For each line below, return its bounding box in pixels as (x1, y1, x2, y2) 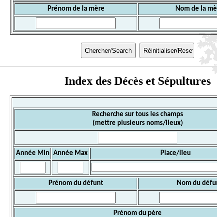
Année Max (53, 150, 88, 157)
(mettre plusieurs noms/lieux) (92, 120, 183, 127)
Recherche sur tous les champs (92, 111, 183, 119)
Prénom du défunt (48, 180, 103, 187)
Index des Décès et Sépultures (64, 75, 211, 88)
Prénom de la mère (47, 5, 105, 13)
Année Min (16, 150, 49, 157)
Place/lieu (160, 150, 191, 157)
